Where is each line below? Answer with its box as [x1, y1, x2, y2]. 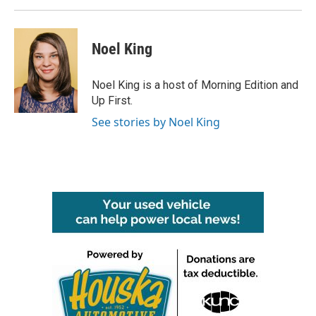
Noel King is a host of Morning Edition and [92, 78, 298, 92]
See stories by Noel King [92, 114, 220, 130]
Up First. [92, 94, 133, 107]
